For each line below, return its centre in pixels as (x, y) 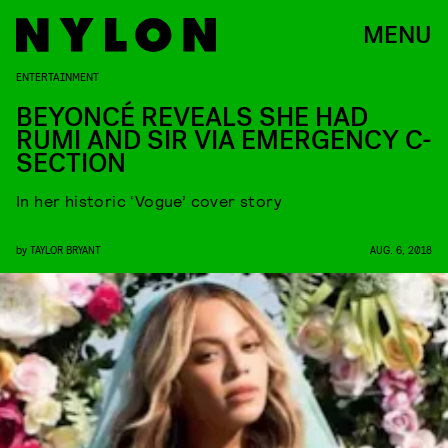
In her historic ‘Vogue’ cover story (149, 200)
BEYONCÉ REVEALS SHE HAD (192, 117)
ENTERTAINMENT (57, 76)
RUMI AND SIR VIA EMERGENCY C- (224, 140)
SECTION (71, 163)
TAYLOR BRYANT (65, 249)
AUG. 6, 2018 (401, 249)
